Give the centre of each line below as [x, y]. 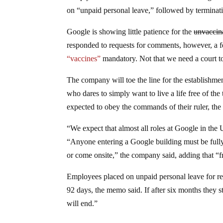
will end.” [82, 203]
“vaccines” [84, 58]
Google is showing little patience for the [130, 31]
